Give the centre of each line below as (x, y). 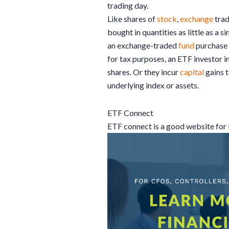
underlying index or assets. (153, 85)
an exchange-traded (143, 45)
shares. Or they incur (144, 72)
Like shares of (132, 18)
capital (192, 72)
